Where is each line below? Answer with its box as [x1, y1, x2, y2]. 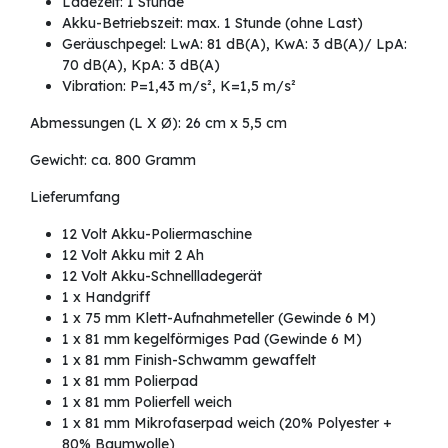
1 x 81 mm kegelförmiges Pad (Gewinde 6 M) [62, 330, 362, 349]
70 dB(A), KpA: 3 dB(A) [62, 56, 220, 75]
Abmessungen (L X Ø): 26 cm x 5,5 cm [30, 114, 287, 133]
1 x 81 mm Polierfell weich [62, 393, 232, 412]
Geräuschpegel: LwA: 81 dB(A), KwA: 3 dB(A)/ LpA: [62, 35, 407, 54]
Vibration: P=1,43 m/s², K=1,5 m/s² [62, 77, 296, 96]
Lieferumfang [30, 188, 120, 207]
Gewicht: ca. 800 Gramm [30, 151, 196, 170]
